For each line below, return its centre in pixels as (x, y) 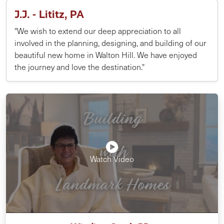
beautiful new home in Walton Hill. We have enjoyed (106, 55)
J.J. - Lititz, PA (49, 14)
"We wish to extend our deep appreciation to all (98, 31)
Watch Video (112, 159)
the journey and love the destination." (79, 67)
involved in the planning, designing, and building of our (110, 43)
